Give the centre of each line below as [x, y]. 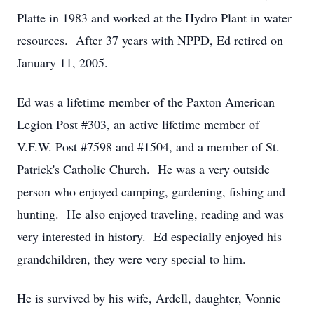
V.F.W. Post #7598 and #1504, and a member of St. [148, 146]
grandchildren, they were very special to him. [131, 259]
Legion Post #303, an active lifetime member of [138, 124]
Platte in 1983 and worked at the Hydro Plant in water [154, 18]
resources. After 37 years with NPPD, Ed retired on [150, 40]
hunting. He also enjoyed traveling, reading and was [150, 214]
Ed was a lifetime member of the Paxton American [146, 102]
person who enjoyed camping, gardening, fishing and [151, 191]
